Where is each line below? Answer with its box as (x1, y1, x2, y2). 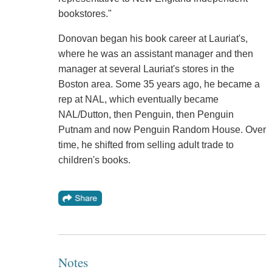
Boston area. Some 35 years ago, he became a (58, 79, 260, 90)
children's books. (58, 155, 131, 166)
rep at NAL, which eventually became (58, 94, 219, 105)
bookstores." (58, 8, 112, 19)
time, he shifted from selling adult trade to (58, 140, 234, 151)
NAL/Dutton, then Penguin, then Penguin (58, 109, 234, 120)
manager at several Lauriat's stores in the (58, 64, 234, 75)
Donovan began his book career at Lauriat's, (58, 33, 248, 44)
